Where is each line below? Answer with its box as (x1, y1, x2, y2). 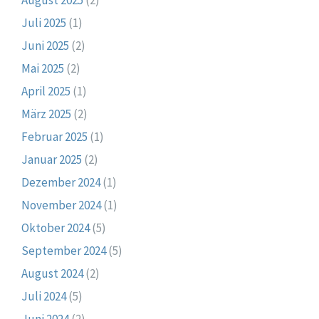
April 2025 (21, 83, 70, 99)
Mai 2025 (21, 60, 64, 76)
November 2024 (21, 197, 101, 213)
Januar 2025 (21, 151, 82, 167)
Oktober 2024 (21, 219, 90, 236)
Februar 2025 (21, 128, 88, 145)
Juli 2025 (21, 14, 66, 31)
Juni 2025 (21, 37, 69, 53)
